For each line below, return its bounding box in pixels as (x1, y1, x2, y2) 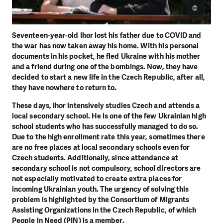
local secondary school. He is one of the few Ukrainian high (12, 111, 206, 121)
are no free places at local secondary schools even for (12, 142, 190, 152)
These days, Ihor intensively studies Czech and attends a (12, 100, 200, 111)
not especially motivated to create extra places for (12, 173, 182, 184)
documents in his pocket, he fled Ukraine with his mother (12, 51, 201, 62)
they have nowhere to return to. (12, 83, 117, 93)
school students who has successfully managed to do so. (12, 121, 199, 131)
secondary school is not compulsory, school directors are (12, 163, 201, 173)
